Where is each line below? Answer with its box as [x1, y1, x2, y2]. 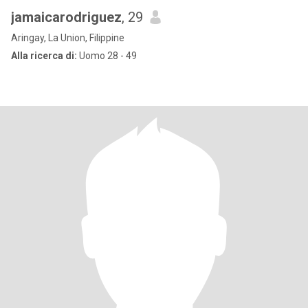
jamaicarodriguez [11, 9, 122, 25]
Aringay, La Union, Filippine [11, 32, 124, 43]
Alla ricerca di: [11, 50, 77, 61]
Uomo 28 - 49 [77, 50, 137, 61]
